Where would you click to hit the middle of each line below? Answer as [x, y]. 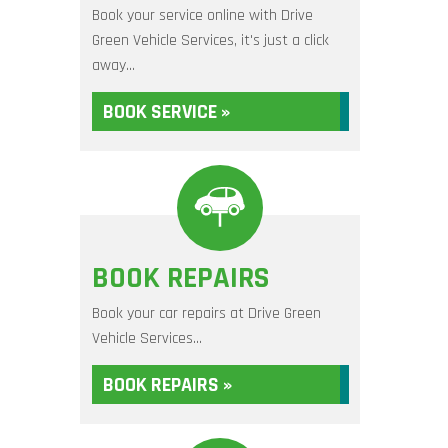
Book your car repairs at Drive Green [206, 313]
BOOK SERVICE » [166, 112]
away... [113, 65]
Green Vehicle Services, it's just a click [210, 40]
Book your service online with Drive [202, 15]
